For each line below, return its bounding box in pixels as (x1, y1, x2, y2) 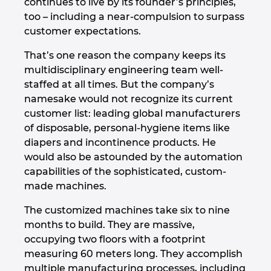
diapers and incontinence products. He (24, 137, 216, 149)
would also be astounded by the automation (24, 151, 243, 163)
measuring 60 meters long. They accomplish (24, 248, 243, 260)
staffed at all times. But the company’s (24, 79, 214, 91)
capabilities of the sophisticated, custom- (24, 166, 226, 178)
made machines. (24, 180, 106, 192)
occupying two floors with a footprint (24, 233, 206, 246)
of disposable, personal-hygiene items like (24, 122, 230, 134)
